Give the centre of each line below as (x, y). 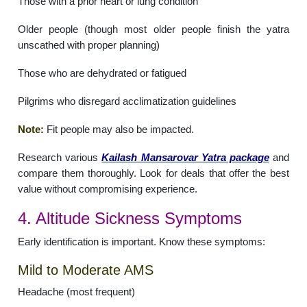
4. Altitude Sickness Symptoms (130, 219)
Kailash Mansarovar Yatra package (185, 158)
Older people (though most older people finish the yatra (153, 29)
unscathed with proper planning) (89, 45)
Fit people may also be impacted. (119, 130)
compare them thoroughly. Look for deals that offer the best (153, 173)
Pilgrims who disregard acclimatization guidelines (127, 101)
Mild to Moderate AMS (86, 270)
